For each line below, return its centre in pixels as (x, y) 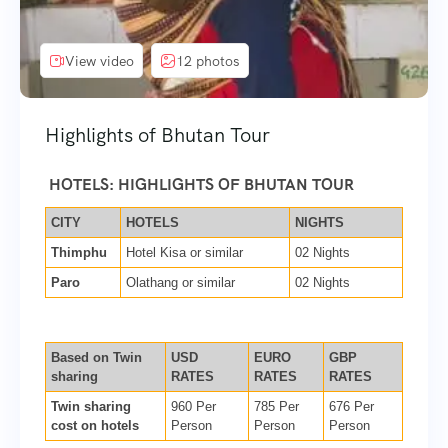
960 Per (193, 407)
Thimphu (79, 253)
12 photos (208, 60)
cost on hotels (95, 426)
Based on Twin (96, 358)
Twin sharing (91, 407)
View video (99, 60)
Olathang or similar (180, 283)
